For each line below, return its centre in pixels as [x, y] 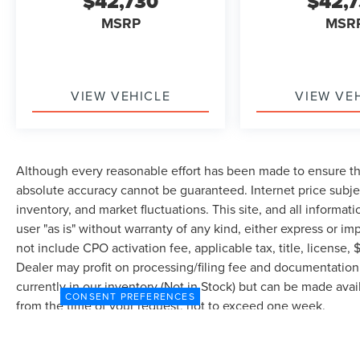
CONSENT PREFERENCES [130, 296]
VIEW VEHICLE [121, 96]
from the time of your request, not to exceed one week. [171, 306]
